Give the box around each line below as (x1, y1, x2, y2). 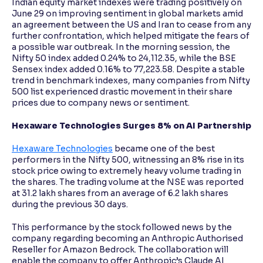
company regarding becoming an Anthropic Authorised (12, 233, 243, 244)
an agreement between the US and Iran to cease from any (12, 19, 251, 31)
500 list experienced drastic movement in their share (12, 86, 232, 97)
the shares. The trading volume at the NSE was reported (12, 177, 244, 188)
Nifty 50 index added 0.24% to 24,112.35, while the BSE (12, 53, 236, 64)
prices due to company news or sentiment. (12, 97, 190, 109)
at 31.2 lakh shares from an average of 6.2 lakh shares (12, 188, 228, 199)
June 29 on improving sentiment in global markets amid (12, 8, 243, 19)
